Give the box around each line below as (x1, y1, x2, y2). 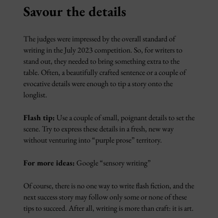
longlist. (23, 90, 47, 100)
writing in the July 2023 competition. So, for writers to (23, 45, 182, 55)
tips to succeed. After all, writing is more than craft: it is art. (23, 203, 194, 213)
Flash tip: (23, 112, 55, 123)
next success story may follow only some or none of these (23, 192, 187, 202)
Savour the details (23, 2, 126, 20)
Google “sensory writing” (75, 158, 151, 168)
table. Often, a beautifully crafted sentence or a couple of (23, 67, 186, 77)
